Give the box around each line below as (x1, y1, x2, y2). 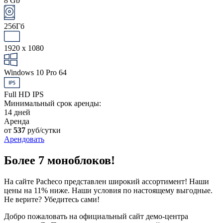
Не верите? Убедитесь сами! (4, 195, 100, 204)
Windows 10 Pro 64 (4, 68, 67, 77)
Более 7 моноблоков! (4, 153, 115, 167)
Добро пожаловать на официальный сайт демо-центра (4, 212, 188, 221)
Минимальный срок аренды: (4, 99, 101, 108)
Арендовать (4, 134, 44, 143)
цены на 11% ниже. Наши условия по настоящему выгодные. (4, 186, 213, 195)
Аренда (4, 116, 29, 125)
